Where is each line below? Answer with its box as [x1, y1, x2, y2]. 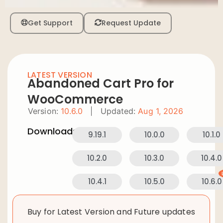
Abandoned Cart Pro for [27, 75, 174, 92]
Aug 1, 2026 [138, 106, 184, 116]
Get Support [28, 17, 73, 28]
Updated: [100, 106, 136, 116]
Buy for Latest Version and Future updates [27, 206, 195, 218]
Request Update [102, 17, 161, 28]
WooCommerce [27, 91, 123, 108]
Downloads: [27, 124, 80, 137]
